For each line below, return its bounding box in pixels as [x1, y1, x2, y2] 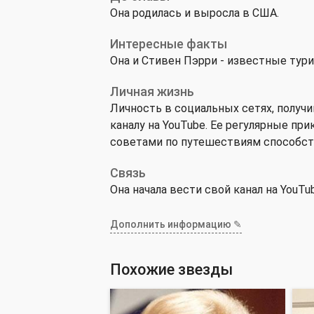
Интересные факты [110, 36, 227, 51]
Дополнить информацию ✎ [110, 219, 242, 230]
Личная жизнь [110, 84, 194, 99]
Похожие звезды [110, 261, 233, 278]
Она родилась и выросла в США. [110, 6, 279, 20]
